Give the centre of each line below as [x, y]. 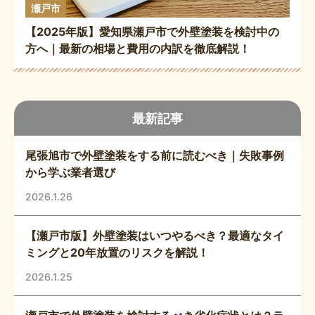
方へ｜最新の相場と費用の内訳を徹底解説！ [138, 49]
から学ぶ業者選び [70, 173]
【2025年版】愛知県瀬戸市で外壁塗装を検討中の [152, 32]
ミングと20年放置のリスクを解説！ [117, 253]
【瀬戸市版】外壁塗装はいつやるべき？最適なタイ [155, 236]
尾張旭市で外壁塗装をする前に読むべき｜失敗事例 [155, 156]
